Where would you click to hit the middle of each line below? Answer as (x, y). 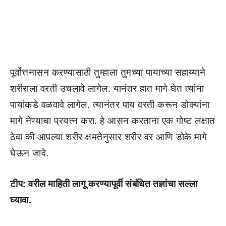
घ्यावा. (21, 200)
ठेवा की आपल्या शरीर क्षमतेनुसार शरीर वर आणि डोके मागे (108, 137)
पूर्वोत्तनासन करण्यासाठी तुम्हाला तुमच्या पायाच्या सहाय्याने (108, 72)
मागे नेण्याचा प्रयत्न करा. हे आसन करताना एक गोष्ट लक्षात (113, 121)
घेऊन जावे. (30, 153)
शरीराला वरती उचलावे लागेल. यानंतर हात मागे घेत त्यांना (107, 89)
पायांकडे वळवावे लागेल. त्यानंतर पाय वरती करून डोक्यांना (110, 105)
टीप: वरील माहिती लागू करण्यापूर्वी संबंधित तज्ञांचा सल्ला (104, 184)
